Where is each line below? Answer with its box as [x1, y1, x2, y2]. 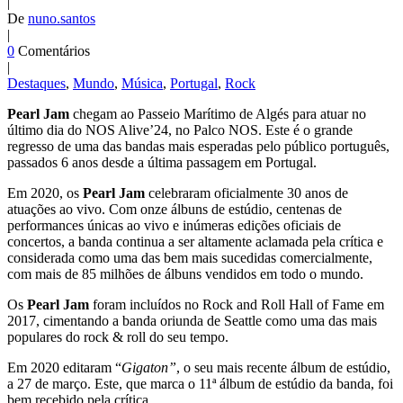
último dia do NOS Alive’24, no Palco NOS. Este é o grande [7, 122, 353, 139]
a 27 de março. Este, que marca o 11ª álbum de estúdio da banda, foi [7, 376, 393, 392]
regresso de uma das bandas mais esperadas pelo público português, [7, 139, 390, 155]
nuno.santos [28, 11, 95, 27]
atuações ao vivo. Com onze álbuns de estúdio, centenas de [7, 201, 342, 218]
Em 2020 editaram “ [7, 360, 121, 376]
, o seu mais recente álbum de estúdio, [176, 360, 390, 376]
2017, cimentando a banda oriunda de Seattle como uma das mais [7, 313, 377, 329]
